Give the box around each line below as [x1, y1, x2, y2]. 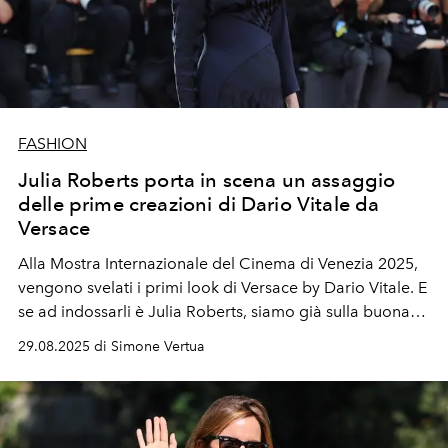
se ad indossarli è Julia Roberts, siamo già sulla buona [18, 301, 410, 321]
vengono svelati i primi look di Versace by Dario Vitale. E [18, 277, 427, 297]
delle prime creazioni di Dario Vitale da [18, 191, 380, 216]
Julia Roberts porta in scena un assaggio [18, 167, 396, 192]
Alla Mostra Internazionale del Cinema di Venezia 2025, [18, 253, 418, 273]
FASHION [18, 133, 87, 153]
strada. [18, 325, 68, 345]
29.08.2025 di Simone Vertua [18, 337, 204, 355]
